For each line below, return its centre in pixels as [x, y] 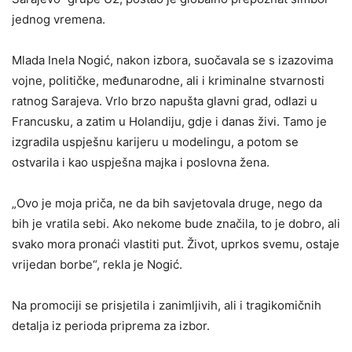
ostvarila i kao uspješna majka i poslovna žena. [141, 163]
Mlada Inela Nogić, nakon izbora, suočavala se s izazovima [172, 60]
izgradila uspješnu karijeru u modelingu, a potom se [155, 142]
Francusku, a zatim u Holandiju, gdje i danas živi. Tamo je [169, 122]
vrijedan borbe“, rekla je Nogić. [97, 265]
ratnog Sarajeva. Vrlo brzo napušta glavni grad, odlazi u [165, 101]
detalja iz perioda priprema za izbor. [111, 326]
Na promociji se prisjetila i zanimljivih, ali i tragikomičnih [167, 306]
